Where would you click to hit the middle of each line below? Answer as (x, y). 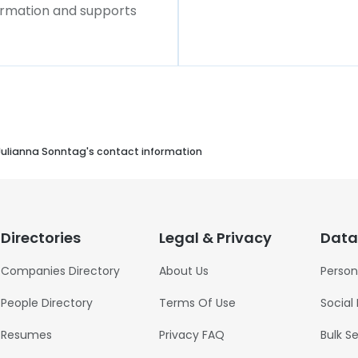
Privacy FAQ (191, 335)
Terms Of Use (197, 303)
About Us (183, 271)
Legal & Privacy (215, 238)
